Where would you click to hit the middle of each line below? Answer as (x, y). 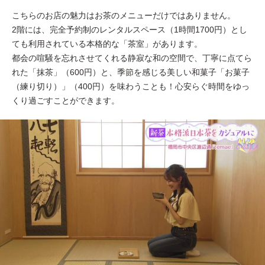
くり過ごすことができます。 (66, 100)
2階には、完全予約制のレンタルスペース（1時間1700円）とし (130, 29)
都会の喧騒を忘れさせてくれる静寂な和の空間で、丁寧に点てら (132, 58)
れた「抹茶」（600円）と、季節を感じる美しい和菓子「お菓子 (131, 72)
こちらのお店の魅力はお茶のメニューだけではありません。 (124, 15)
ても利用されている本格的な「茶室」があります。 (107, 43)
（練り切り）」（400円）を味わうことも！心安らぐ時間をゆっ (131, 86)
